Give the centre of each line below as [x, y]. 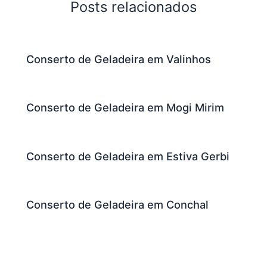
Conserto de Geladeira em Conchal [118, 204]
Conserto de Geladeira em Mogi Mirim [125, 108]
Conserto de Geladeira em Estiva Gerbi [128, 156]
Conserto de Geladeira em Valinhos [119, 59]
